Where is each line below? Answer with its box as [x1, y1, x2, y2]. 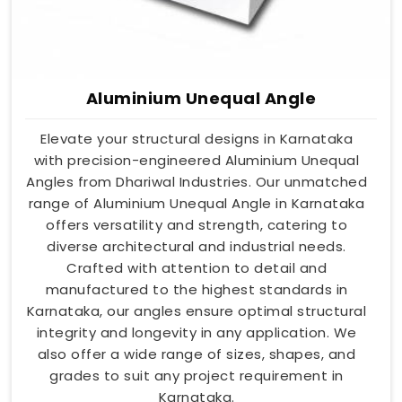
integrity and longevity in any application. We [36, 322, 357, 342]
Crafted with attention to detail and [66, 258, 327, 277]
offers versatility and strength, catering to [46, 214, 347, 234]
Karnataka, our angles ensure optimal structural [26, 301, 367, 320]
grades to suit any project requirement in [49, 365, 344, 385]
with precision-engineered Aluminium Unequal [33, 150, 360, 170]
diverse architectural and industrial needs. [47, 236, 346, 256]
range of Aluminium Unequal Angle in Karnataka [28, 193, 365, 213]
